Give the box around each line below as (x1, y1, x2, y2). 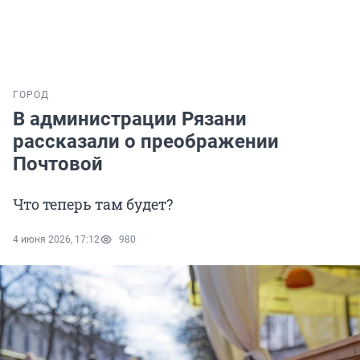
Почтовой (13, 153, 103, 176)
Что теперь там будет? (13, 194, 173, 215)
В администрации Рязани (13, 108, 247, 131)
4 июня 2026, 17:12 (13, 234, 100, 246)
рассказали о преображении (13, 130, 279, 153)
